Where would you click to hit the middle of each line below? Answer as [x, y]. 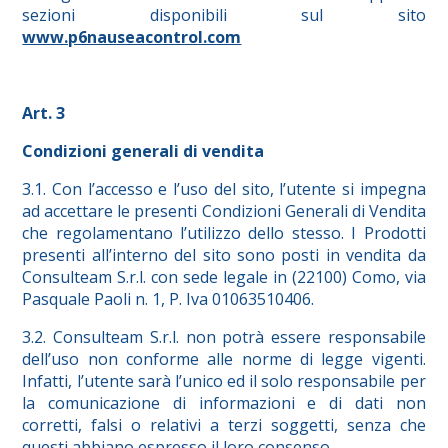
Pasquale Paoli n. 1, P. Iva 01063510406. [168, 299]
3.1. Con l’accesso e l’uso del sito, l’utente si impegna [224, 189]
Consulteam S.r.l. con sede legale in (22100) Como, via [224, 277]
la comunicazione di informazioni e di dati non [224, 403]
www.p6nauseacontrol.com [132, 37]
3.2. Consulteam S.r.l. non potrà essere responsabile [224, 337]
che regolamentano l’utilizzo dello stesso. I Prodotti [224, 233]
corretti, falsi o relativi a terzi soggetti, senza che [224, 425]
